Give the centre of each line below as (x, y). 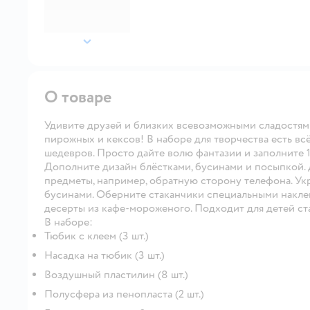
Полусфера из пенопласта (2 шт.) (124, 294)
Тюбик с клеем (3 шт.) (97, 236)
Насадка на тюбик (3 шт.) (104, 255)
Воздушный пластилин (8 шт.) (116, 274)
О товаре (78, 97)
